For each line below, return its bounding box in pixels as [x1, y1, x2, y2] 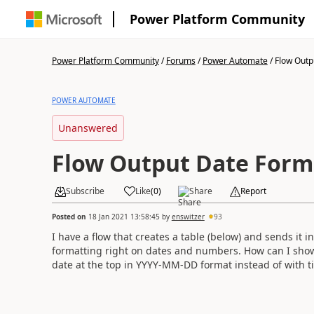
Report [240, 185, 266, 197]
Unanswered [57, 121, 118, 135]
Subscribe [65, 185, 104, 197]
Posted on [51, 211, 88, 221]
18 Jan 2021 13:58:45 [88, 211, 160, 221]
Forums [165, 55, 196, 67]
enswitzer [171, 211, 205, 221]
